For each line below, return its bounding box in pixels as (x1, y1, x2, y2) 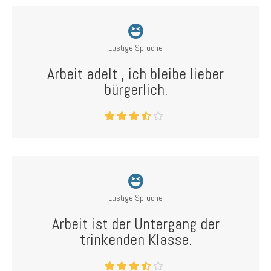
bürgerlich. (103, 80, 168, 100)
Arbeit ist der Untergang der (51, 214, 220, 234)
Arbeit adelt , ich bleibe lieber (47, 64, 224, 84)
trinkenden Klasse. (79, 230, 192, 250)
